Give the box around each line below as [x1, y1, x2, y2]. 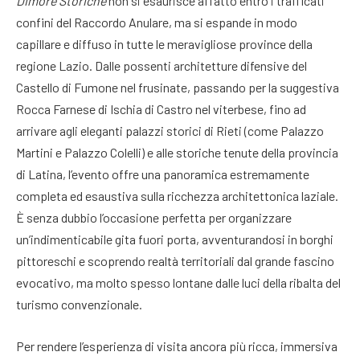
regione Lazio [16, 57, 89, 73]
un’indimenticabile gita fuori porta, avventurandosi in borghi [16, 231, 333, 247]
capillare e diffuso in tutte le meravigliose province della [16, 35, 313, 51]
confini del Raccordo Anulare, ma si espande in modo [16, 14, 297, 30]
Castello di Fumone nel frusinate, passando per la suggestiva [16, 79, 339, 95]
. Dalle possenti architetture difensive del [89, 57, 307, 73]
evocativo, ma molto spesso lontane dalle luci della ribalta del [16, 274, 341, 290]
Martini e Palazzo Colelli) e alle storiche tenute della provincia [16, 144, 338, 160]
